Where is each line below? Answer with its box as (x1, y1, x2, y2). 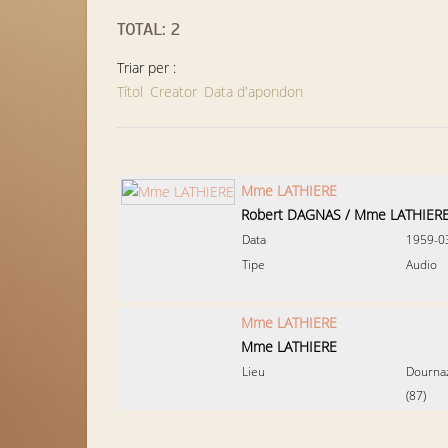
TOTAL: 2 (117, 18, 180, 40)
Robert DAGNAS (241, 205, 341, 224)
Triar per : (117, 58, 176, 77)
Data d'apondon (204, 82, 303, 101)
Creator (150, 82, 197, 101)
